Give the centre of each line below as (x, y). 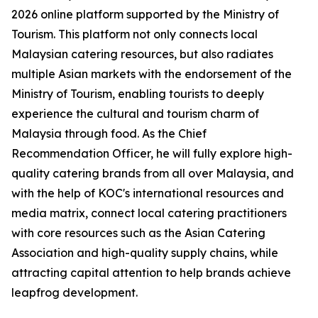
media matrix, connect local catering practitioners (149, 213)
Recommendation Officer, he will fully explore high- (152, 154)
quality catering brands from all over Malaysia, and (153, 174)
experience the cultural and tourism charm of (135, 114)
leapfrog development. (75, 293)
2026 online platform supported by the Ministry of (145, 15)
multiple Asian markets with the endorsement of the (152, 74)
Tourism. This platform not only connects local (135, 34)
